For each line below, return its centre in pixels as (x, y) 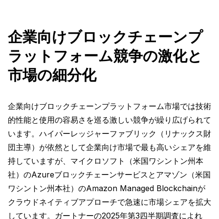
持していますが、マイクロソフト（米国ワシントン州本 (106, 161)
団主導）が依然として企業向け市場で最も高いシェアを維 (109, 147)
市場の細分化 (52, 75)
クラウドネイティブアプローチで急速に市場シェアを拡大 (109, 202)
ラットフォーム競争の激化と (105, 56)
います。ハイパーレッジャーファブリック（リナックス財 (109, 134)
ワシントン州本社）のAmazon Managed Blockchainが (107, 188)
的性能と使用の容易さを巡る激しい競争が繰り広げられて (109, 120)
